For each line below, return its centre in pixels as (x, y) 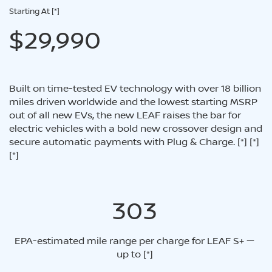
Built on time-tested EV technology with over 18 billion (135, 88)
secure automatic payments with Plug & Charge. (123, 141)
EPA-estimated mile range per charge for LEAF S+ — (134, 240)
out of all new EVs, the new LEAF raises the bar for (125, 114)
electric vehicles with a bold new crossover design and (136, 128)
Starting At (30, 11)
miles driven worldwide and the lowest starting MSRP (133, 101)
